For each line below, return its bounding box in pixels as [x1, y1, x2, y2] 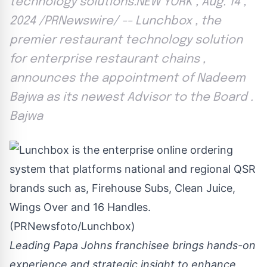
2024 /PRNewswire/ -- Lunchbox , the [10, 15, 221, 28]
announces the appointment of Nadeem [10, 72, 246, 85]
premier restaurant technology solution [10, 34, 243, 47]
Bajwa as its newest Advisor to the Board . [10, 91, 253, 104]
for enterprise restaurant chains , [10, 53, 206, 66]
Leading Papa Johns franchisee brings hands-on [10, 239, 256, 252]
